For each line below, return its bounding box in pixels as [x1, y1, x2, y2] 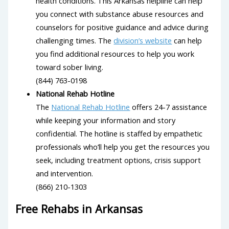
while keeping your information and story [36, 115, 176, 126]
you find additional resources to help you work [36, 49, 195, 59]
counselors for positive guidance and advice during [36, 22, 209, 33]
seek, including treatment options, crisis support [36, 155, 201, 166]
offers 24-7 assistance [130, 102, 208, 112]
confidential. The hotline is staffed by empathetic [36, 128, 203, 139]
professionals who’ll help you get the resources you [36, 142, 210, 152]
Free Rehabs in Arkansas [15, 201, 143, 217]
